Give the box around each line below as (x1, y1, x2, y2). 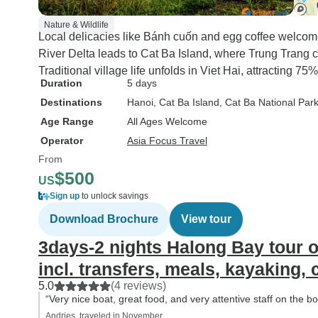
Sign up (50, 191, 79, 201)
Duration (40, 77, 82, 89)
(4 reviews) (111, 280, 166, 292)
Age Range (40, 116, 94, 127)
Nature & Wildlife (44, 20, 109, 30)
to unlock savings (79, 191, 148, 201)
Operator (40, 135, 83, 146)
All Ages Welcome (127, 116, 207, 127)
